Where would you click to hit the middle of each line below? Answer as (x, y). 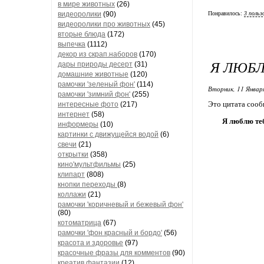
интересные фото (88, 104)
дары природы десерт (95, 64)
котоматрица (80, 223)
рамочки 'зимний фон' (94, 94)
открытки (73, 154)
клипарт (71, 174)
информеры (78, 124)
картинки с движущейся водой (108, 134)
